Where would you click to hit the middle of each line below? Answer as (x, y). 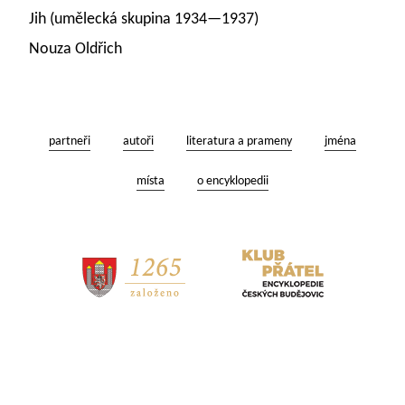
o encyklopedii (233, 181)
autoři (138, 141)
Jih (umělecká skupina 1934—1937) (144, 19)
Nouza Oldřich (77, 49)
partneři (70, 141)
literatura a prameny (239, 141)
